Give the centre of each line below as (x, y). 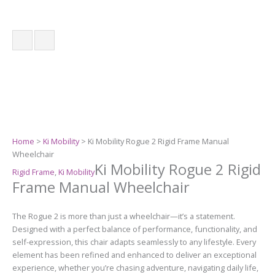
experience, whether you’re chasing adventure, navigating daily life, (135, 268)
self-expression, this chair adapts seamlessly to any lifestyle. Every (134, 242)
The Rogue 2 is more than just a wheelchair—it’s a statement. (124, 216)
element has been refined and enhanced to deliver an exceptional (134, 255)
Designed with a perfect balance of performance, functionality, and (135, 229)
